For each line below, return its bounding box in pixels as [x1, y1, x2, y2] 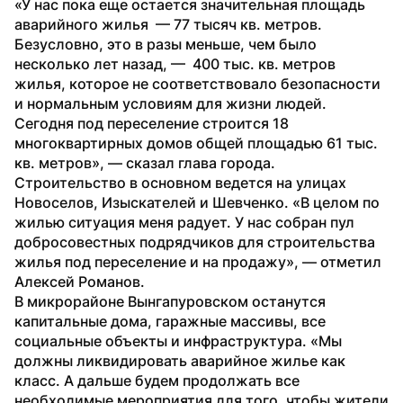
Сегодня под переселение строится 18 [14, 113, 289, 132]
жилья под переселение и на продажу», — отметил [14, 252, 381, 271]
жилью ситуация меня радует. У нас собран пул [14, 212, 354, 231]
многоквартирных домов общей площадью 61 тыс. [14, 133, 378, 152]
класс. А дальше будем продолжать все [14, 371, 300, 390]
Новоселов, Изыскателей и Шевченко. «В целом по [14, 193, 380, 211]
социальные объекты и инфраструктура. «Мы [14, 331, 342, 350]
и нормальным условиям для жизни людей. [14, 94, 327, 112]
